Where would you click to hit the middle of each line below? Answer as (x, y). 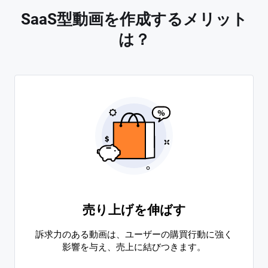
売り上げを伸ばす (134, 210)
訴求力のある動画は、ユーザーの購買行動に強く (134, 234)
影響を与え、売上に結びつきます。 (134, 247)
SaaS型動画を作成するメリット (134, 19)
